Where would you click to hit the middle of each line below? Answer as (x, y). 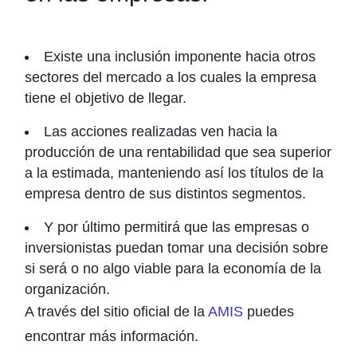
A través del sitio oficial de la (116, 312)
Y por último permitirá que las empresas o (176, 227)
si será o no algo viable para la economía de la (173, 269)
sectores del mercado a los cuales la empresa (171, 77)
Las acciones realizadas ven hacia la (160, 131)
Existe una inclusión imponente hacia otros (179, 57)
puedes (269, 312)
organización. (67, 289)
